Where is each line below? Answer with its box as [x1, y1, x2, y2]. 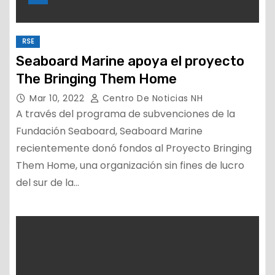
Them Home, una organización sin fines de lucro [16, 158, 244, 172]
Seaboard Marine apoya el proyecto [16, 53, 244, 69]
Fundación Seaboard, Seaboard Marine [16, 124, 203, 138]
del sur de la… [16, 176, 79, 190]
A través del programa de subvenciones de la [16, 107, 235, 121]
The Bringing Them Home [16, 71, 177, 87]
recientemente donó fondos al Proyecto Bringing [16, 141, 252, 155]
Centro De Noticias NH [99, 92, 203, 104]
